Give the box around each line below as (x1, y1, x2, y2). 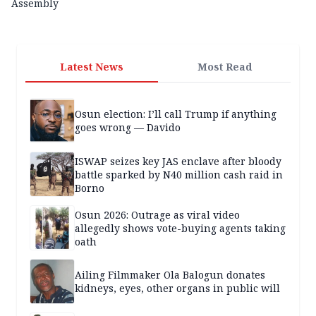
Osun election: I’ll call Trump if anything (75, 107, 276, 121)
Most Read (197, 60, 252, 74)
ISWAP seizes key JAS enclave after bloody (75, 154, 281, 168)
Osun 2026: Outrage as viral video (75, 207, 240, 221)
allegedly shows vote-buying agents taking (75, 221, 286, 235)
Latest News (60, 60, 123, 74)
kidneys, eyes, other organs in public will (75, 281, 280, 296)
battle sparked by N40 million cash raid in (75, 167, 283, 181)
